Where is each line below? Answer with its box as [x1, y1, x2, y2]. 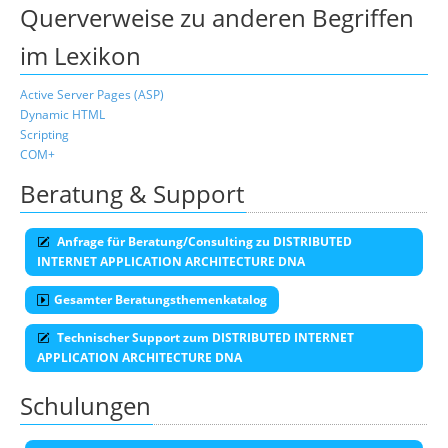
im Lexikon [20, 39, 141, 72]
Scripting [20, 126, 69, 143]
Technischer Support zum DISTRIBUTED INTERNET [54, 329, 354, 346]
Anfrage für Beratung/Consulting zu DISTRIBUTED [54, 233, 352, 250]
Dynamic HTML [20, 106, 105, 123]
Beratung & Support [20, 177, 244, 210]
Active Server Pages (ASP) [20, 86, 164, 103]
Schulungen [20, 389, 151, 422]
